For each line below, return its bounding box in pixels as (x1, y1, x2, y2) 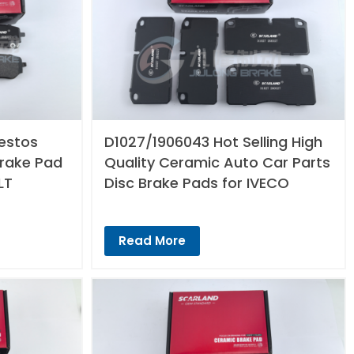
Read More (119, 232, 186, 250)
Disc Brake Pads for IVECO (104, 173, 290, 194)
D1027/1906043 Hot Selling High (104, 132, 323, 153)
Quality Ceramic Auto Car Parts (104, 153, 331, 173)
